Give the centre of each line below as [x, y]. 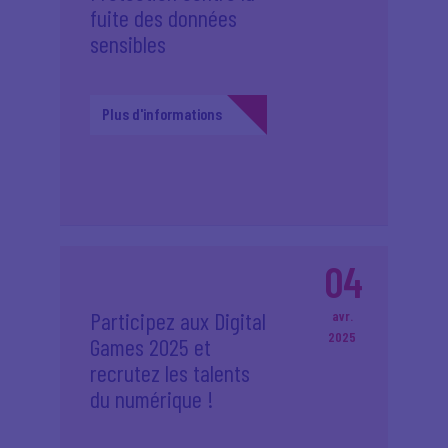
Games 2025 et [150, 346]
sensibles [128, 43]
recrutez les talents [170, 372]
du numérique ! [152, 398]
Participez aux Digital [178, 320]
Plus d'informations [162, 113]
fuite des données [163, 17]
